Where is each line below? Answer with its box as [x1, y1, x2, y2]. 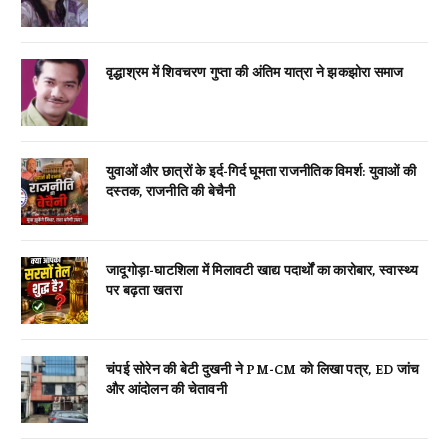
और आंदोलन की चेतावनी [106, 378, 227, 397]
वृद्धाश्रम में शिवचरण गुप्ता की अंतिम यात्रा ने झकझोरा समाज [106, 61, 404, 80]
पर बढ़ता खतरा [106, 279, 182, 298]
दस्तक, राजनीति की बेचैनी [106, 180, 236, 199]
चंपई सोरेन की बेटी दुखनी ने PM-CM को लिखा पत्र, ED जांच [106, 358, 420, 377]
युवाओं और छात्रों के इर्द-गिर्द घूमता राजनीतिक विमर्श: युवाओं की [106, 160, 416, 179]
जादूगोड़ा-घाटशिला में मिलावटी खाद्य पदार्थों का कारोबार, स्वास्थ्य [106, 259, 419, 278]
